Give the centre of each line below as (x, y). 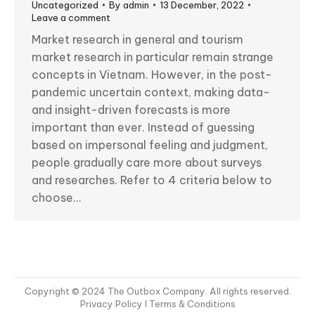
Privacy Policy (112, 304)
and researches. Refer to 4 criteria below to (152, 180)
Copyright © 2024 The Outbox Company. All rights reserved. (157, 291)
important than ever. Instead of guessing (143, 128)
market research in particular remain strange (153, 57)
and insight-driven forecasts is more (131, 110)
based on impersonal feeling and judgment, (150, 145)
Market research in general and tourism (137, 40)
